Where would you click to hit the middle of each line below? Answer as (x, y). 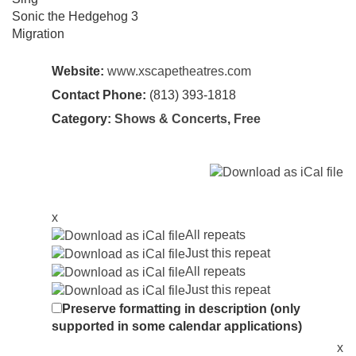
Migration (38, 33)
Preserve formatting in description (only (181, 308)
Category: (83, 118)
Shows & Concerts (171, 118)
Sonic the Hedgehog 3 (75, 16)
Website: (78, 71)
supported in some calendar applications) (177, 326)
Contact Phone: (99, 95)
